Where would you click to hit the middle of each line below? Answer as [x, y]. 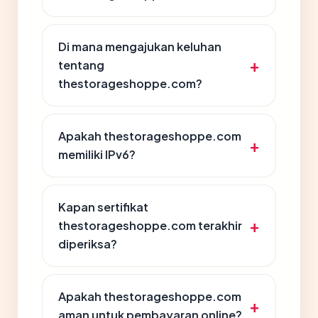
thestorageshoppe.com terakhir [150, 225]
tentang [81, 65]
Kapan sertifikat [103, 207]
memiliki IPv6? [97, 154]
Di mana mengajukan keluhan [140, 46]
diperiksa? [88, 244]
